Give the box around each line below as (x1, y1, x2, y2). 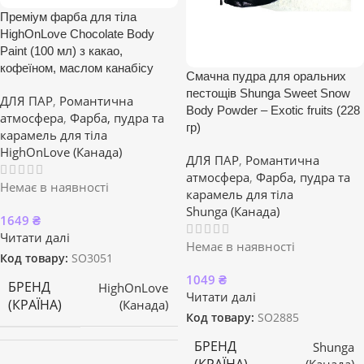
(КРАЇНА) (8, 296, 62, 314)
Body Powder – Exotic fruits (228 (186, 102, 360, 117)
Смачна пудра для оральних (186, 68, 346, 83)
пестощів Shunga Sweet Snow (186, 85, 350, 100)
